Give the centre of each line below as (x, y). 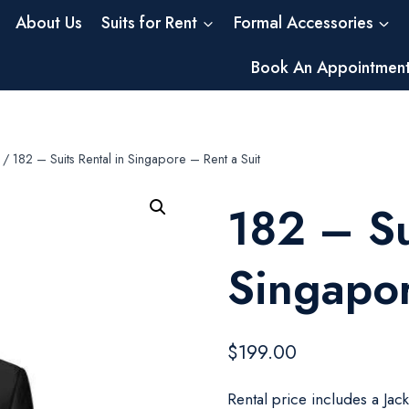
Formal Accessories (304, 22)
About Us (48, 22)
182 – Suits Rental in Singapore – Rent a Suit (136, 159)
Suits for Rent (150, 22)
